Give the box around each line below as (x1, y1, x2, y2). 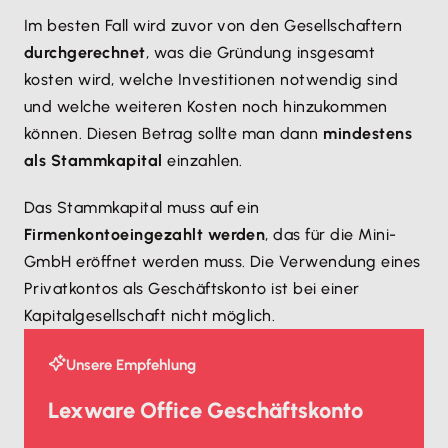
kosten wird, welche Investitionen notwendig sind (24, 70, 399, 90)
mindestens (323, 124, 413, 144)
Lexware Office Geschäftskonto (48, 397, 363, 425)
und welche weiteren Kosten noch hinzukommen (24, 97, 388, 117)
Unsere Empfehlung (66, 356, 196, 375)
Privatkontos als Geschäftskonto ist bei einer (24, 279, 360, 299)
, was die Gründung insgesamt (145, 43, 376, 63)
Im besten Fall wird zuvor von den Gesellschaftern (24, 16, 403, 36)
